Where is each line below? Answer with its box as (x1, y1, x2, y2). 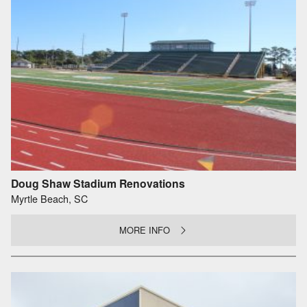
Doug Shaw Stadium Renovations (11, 175, 185, 192)
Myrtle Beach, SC (11, 191, 88, 206)
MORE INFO (119, 223, 171, 237)
